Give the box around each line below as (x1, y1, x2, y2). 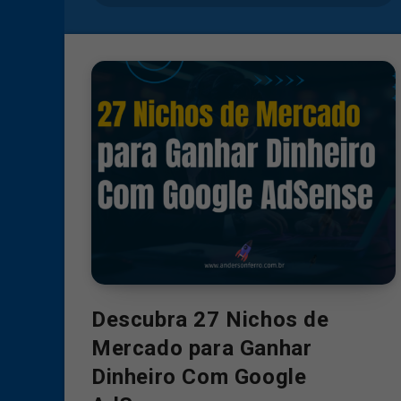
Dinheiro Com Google (91, 363, 307, 389)
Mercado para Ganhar (91, 335, 312, 361)
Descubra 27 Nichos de (91, 306, 329, 332)
